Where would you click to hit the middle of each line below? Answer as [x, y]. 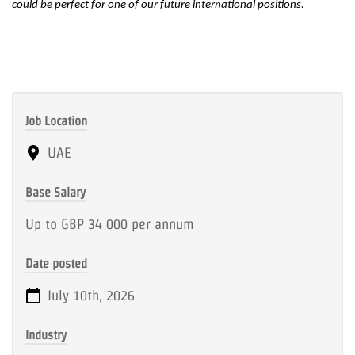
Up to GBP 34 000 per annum [110, 224]
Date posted [56, 263]
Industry [46, 335]
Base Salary [55, 192]
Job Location [56, 121]
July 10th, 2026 [89, 295]
